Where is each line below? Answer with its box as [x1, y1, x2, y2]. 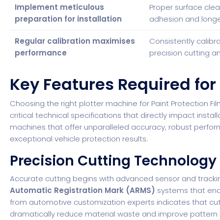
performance [15, 48, 67, 58]
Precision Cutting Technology [10, 151, 217, 170]
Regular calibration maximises [15, 36, 136, 46]
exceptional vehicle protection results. [10, 133, 148, 144]
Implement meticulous [15, 2, 105, 12]
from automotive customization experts [10, 196, 155, 207]
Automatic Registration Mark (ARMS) [10, 185, 156, 195]
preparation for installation [15, 14, 122, 24]
